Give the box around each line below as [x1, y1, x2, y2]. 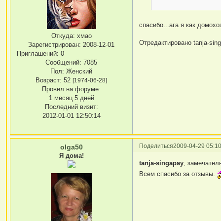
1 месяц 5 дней [48, 94, 94, 102]
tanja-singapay [139, 159, 184, 167]
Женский [64, 68, 93, 75]
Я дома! [59, 151, 84, 159]
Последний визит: [44, 103, 98, 111]
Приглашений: [17, 50, 59, 58]
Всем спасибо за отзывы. [139, 170, 218, 178]
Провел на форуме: [42, 85, 101, 93]
